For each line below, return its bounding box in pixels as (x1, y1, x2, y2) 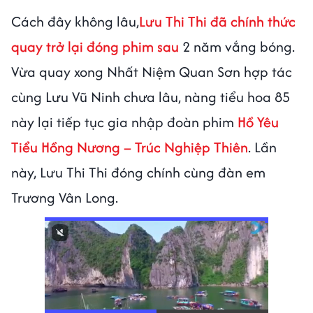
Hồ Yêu (238, 111, 279, 132)
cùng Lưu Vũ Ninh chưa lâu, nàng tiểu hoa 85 (11, 86, 290, 107)
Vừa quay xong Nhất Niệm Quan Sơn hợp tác (11, 61, 292, 82)
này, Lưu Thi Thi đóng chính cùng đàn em (11, 161, 265, 182)
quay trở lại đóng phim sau (11, 36, 182, 57)
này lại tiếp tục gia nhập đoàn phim (11, 111, 238, 132)
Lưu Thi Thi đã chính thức (139, 10, 296, 31)
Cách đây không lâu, (11, 10, 139, 31)
